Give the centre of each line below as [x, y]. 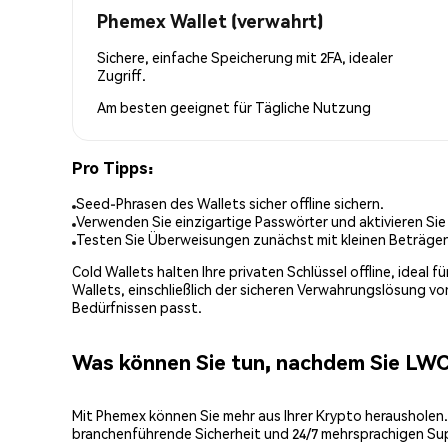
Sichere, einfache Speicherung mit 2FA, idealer [245, 56]
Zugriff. [121, 74]
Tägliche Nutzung [313, 106]
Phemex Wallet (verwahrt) [210, 20]
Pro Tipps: [112, 167]
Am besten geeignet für [176, 106]
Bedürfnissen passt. [137, 307]
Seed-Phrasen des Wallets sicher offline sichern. [230, 203]
